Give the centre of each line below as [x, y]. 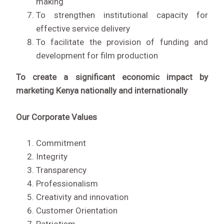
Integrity [52, 157]
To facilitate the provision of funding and [122, 42]
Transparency [61, 170]
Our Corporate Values [56, 117]
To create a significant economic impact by [112, 77]
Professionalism [67, 184]
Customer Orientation [77, 211]
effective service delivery [83, 29]
